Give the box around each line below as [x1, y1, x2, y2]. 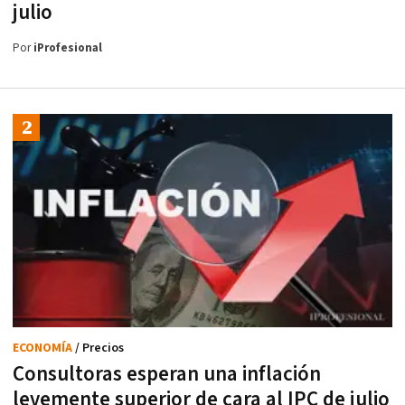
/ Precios [75, 340, 124, 357]
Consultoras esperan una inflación [13, 361, 321, 389]
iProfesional [33, 40, 102, 56]
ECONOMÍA [13, 340, 75, 357]
